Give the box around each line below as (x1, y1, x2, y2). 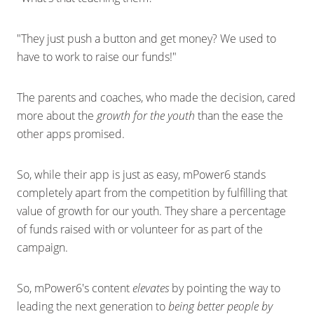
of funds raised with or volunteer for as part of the (17, 221, 263, 237)
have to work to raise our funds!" (17, 49, 177, 64)
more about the (17, 108, 97, 123)
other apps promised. (17, 126, 125, 142)
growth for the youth (97, 108, 195, 123)
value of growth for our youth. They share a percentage (17, 203, 286, 219)
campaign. (17, 240, 68, 255)
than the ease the (195, 108, 283, 123)
